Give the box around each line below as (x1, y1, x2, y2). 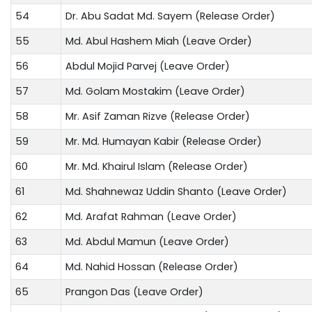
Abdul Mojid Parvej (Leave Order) (65, 58, 230, 73)
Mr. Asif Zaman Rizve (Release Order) (65, 109, 250, 123)
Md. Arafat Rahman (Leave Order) (65, 209, 237, 224)
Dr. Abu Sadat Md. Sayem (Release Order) (65, 8, 275, 23)
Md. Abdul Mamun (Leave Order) (65, 234, 229, 249)
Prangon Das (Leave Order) (65, 284, 203, 299)
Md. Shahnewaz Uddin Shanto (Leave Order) (65, 184, 287, 198)
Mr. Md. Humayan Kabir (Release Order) (65, 134, 262, 148)
